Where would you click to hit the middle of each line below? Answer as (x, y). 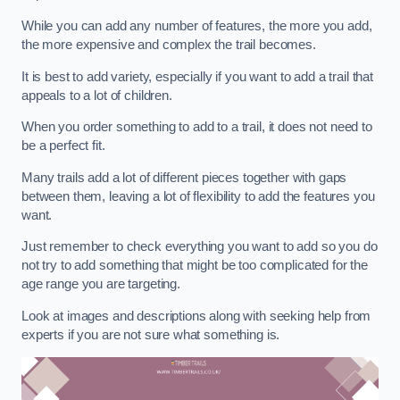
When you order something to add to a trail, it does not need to (197, 127)
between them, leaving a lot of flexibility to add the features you (198, 196)
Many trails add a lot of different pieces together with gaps (184, 177)
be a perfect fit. (63, 146)
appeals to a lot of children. (97, 95)
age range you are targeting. (101, 284)
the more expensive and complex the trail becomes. (169, 45)
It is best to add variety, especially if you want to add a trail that (197, 76)
